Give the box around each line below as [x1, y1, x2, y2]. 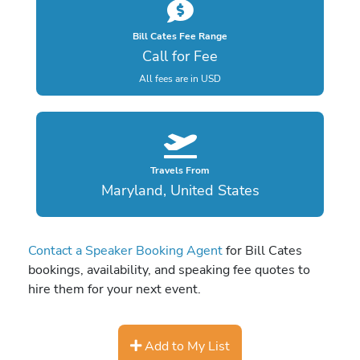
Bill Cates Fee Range [133, 29, 227, 43]
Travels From [150, 164, 210, 178]
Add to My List [141, 336, 230, 355]
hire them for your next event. [28, 280, 201, 299]
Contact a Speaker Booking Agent [28, 241, 223, 260]
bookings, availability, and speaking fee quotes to [28, 260, 310, 280]
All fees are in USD [139, 72, 221, 85]
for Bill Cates [223, 241, 302, 260]
